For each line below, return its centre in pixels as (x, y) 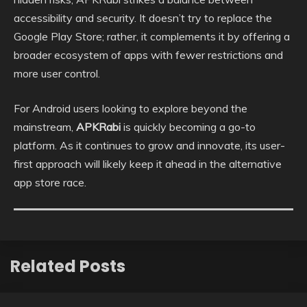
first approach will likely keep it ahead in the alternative (148, 164)
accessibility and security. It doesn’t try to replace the (143, 18)
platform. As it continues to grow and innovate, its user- (149, 146)
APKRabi (98, 127)
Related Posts (68, 267)
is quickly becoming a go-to (188, 127)
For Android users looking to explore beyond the (131, 109)
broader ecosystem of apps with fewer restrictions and (148, 55)
